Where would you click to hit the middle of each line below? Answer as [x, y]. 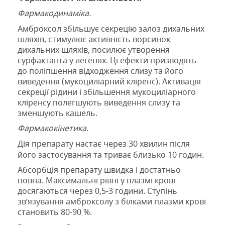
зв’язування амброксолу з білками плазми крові [112, 202]
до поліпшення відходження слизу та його [100, 71]
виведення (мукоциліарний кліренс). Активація [109, 81]
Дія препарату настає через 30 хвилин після [104, 143]
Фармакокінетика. [53, 128]
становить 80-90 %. [55, 212]
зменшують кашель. [58, 113]
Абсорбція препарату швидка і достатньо [99, 170]
